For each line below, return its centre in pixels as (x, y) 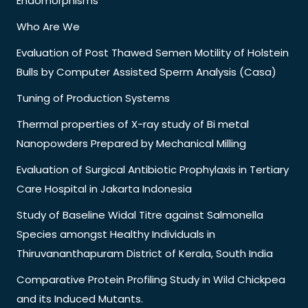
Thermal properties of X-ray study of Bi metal (133, 124)
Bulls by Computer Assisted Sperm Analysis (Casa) (146, 71)
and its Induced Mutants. (80, 298)
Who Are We (48, 26)
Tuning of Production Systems (93, 98)
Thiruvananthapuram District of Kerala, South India (145, 253)
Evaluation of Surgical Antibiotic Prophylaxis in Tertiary (153, 169)
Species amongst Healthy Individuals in (116, 234)
